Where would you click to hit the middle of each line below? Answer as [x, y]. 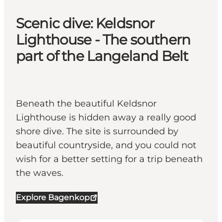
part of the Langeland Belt [102, 56]
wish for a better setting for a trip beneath [109, 159]
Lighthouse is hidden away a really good [106, 118]
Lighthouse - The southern [103, 40]
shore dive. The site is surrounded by [97, 132]
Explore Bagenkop [53, 198]
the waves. [40, 173]
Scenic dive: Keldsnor [85, 24]
